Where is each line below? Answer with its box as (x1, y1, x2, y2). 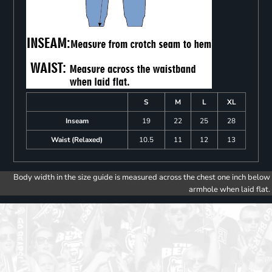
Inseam (65, 116, 89, 126)
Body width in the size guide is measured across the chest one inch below (13, 172, 270, 183)
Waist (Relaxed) (51, 135, 103, 145)
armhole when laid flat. (189, 184, 270, 195)
